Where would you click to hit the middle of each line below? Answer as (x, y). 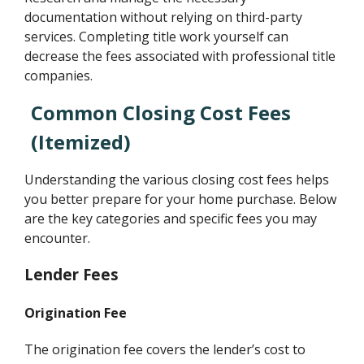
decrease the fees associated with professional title (180, 56)
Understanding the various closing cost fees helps (177, 180)
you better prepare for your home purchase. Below (181, 199)
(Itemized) (81, 142)
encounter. (58, 238)
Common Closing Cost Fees (161, 113)
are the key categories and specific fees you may (171, 219)
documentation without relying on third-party (164, 17)
